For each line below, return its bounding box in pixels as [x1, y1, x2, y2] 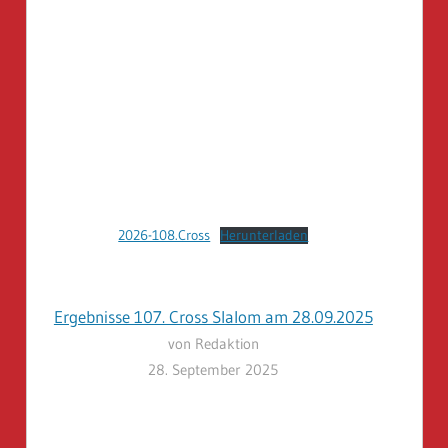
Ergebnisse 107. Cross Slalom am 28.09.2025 [53, 305, 373, 327]
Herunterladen [220, 227, 309, 245]
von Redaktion [167, 333, 259, 353]
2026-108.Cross [118, 227, 211, 245]
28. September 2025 [148, 359, 279, 379]
